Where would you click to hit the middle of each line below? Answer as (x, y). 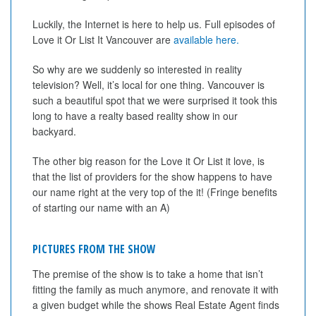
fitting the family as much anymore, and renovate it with (156, 289)
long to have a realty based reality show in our (135, 116)
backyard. (54, 131)
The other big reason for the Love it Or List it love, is (148, 161)
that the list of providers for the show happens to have (152, 176)
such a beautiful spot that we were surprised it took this (155, 100)
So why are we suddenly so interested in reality (137, 69)
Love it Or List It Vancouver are (103, 39)
